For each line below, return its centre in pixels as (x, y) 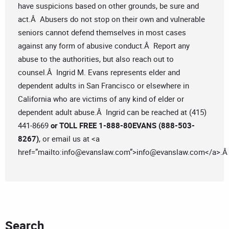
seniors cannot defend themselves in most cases (102, 32)
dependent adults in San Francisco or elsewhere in (104, 86)
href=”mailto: (40, 152)
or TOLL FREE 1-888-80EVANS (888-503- (122, 125)
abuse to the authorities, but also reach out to (96, 59)
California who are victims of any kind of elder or (101, 99)
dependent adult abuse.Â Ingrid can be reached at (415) (112, 112)
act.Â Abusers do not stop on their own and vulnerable (111, 19)
